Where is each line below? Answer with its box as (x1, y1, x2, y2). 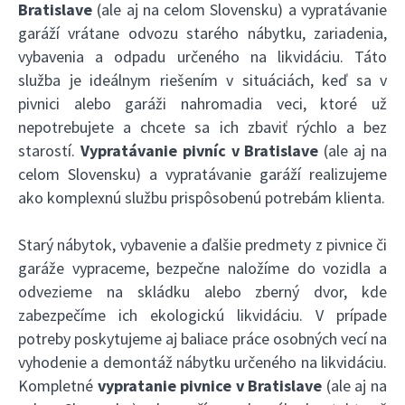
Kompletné (18, 375, 98, 397)
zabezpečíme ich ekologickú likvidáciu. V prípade (18, 305, 387, 326)
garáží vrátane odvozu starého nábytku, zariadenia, (18, 23, 387, 44)
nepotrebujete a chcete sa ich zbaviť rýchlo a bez (18, 117, 387, 138)
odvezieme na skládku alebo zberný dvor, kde (18, 281, 387, 303)
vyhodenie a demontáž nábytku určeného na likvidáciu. (18, 352, 387, 373)
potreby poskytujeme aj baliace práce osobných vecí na (18, 328, 387, 350)
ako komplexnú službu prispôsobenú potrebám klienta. (18, 187, 385, 209)
